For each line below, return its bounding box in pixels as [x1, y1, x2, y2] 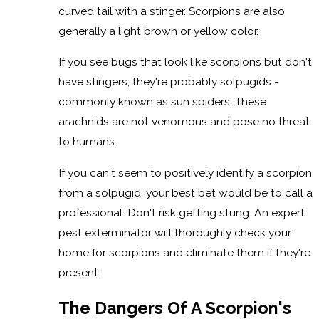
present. [58, 265, 100, 279]
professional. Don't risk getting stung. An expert [58, 205, 305, 219]
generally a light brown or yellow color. [58, 23, 258, 38]
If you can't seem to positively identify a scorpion [58, 165, 312, 179]
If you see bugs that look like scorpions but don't [58, 55, 312, 69]
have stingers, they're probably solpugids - [58, 75, 279, 89]
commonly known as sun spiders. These [58, 95, 266, 109]
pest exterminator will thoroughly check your [58, 225, 291, 239]
